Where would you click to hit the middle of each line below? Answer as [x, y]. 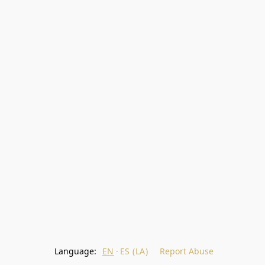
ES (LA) [134, 251]
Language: [75, 251]
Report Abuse [187, 251]
